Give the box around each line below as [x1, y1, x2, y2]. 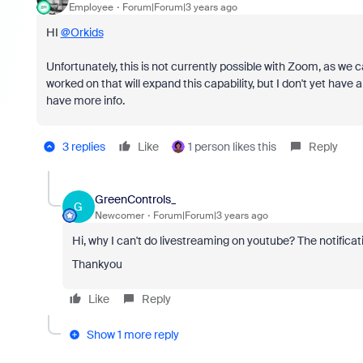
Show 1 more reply [86, 327, 179, 342]
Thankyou [71, 257, 122, 271]
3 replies [62, 139, 105, 154]
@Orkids [60, 25, 104, 40]
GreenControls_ [94, 191, 176, 207]
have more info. [45, 93, 127, 108]
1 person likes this [187, 139, 276, 154]
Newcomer [94, 208, 144, 222]
